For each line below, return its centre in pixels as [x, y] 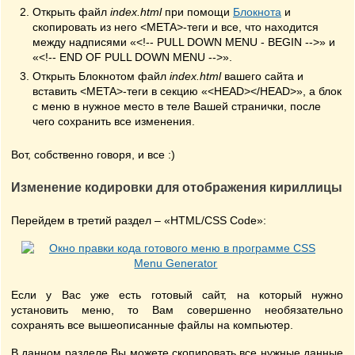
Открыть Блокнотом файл [101, 76]
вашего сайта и [262, 76]
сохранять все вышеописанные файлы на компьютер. [152, 325]
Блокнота [257, 12]
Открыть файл [71, 12]
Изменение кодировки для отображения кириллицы [177, 187]
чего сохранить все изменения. [114, 121]
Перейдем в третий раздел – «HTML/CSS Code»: [139, 220]
